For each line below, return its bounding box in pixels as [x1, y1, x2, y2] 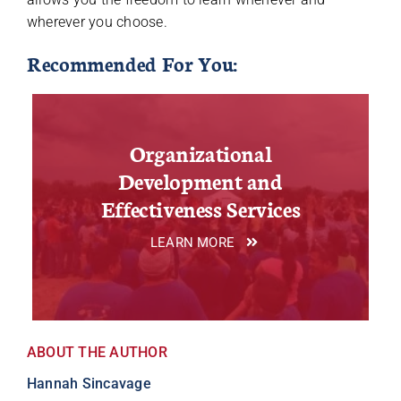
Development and [118, 166, 283, 196]
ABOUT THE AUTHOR [26, 343, 167, 361]
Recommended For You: [26, 49, 237, 78]
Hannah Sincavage [26, 374, 151, 392]
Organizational [129, 138, 272, 168]
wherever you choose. [26, 13, 167, 31]
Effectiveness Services [100, 193, 301, 224]
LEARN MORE [149, 235, 235, 252]
